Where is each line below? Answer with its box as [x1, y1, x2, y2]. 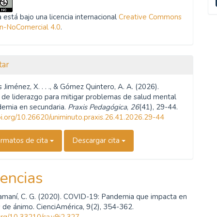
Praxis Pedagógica [68, 102, 127, 112]
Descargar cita [72, 136, 122, 145]
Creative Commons [119, 12, 182, 22]
